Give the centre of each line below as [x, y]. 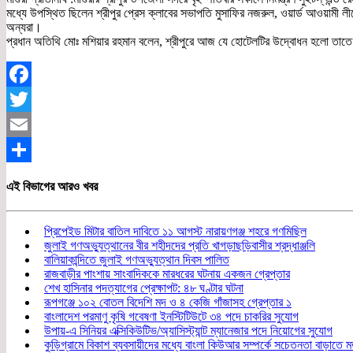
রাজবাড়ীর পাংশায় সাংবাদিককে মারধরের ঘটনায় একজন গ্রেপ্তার [167, 273]
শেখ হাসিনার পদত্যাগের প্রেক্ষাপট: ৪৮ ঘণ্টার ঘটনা [144, 288]
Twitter [24, 124]
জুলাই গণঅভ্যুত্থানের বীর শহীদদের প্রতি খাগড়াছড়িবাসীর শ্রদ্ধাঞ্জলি [180, 245]
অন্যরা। [24, 28]
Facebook [31, 99]
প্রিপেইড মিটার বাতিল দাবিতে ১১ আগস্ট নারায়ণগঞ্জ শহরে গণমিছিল [175, 231]
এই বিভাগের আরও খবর [52, 186]
